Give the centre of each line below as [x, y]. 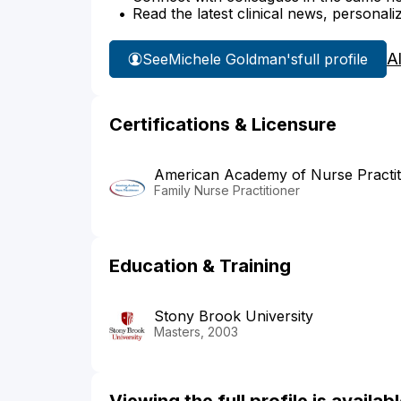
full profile [333, 59]
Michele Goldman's [233, 59]
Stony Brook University [234, 316]
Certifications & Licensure [223, 125]
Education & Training [200, 266]
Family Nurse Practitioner [227, 191]
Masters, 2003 [196, 332]
